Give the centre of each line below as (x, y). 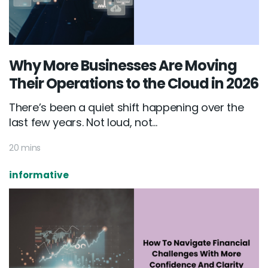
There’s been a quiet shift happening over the (127, 108)
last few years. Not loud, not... (83, 123)
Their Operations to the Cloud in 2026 (134, 84)
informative (39, 175)
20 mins (25, 148)
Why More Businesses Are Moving (123, 66)
